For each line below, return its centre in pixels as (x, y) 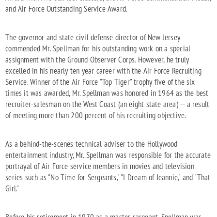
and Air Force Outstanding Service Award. (67, 9)
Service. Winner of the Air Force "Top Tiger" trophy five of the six (100, 82)
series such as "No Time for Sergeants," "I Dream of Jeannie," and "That (108, 177)
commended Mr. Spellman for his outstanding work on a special (98, 49)
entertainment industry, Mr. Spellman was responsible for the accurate (108, 155)
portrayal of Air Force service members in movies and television (100, 166)
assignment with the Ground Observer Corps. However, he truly (97, 60)
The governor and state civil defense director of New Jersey (93, 38)
